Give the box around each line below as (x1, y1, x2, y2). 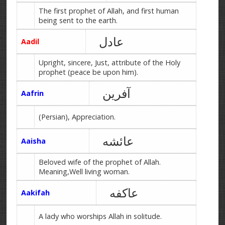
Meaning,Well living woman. (38, 167, 130, 176)
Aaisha (21, 136, 46, 146)
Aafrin (21, 88, 44, 98)
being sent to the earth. (38, 16, 118, 25)
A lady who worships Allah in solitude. (38, 211, 162, 221)
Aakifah (21, 188, 50, 197)
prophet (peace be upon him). (38, 67, 138, 77)
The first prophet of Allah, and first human (38, 6, 179, 16)
